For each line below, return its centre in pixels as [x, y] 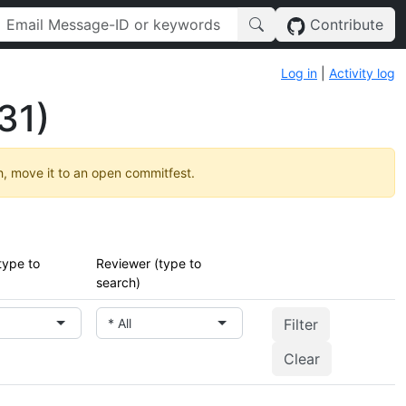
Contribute [344, 24]
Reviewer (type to [149, 263]
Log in [299, 73]
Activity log [362, 73]
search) [118, 282]
